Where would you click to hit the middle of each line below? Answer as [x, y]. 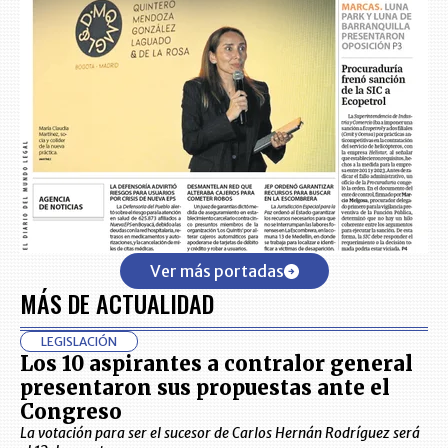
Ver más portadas [216, 271]
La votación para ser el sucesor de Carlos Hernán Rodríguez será [220, 433]
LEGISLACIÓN [79, 341]
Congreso [71, 411]
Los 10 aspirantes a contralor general [216, 363]
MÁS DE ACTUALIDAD [117, 303]
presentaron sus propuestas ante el [205, 387]
